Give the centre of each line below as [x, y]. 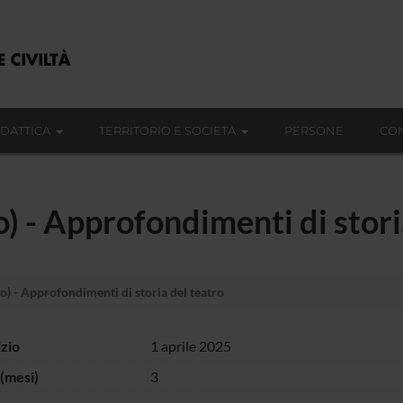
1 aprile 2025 [190, 345]
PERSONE [314, 130]
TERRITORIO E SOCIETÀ [167, 130]
